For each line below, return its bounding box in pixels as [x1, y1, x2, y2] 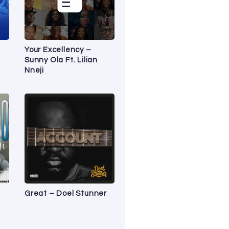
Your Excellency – [25, 45, 91, 54]
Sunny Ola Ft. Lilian [25, 56, 98, 64]
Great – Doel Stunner [25, 189, 107, 197]
